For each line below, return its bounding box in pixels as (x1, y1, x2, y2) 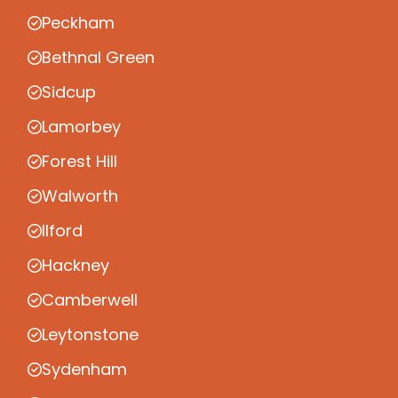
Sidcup (42, 81, 96, 104)
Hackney (42, 254, 109, 277)
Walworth (42, 185, 118, 208)
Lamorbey (42, 115, 121, 139)
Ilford (42, 219, 83, 243)
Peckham (42, 12, 115, 35)
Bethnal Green (42, 46, 155, 69)
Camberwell (42, 289, 138, 312)
